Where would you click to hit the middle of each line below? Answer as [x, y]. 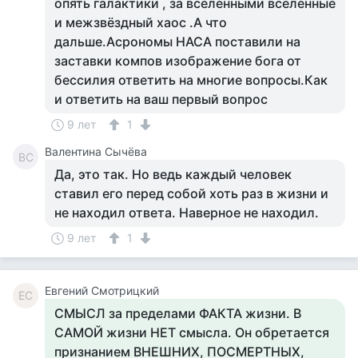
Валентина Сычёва [96, 151]
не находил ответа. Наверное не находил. [187, 213]
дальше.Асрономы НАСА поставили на [177, 42]
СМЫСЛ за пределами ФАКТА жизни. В [178, 313]
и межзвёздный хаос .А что [141, 22]
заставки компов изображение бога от [178, 61]
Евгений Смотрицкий [102, 290]
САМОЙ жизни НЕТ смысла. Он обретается [192, 332]
